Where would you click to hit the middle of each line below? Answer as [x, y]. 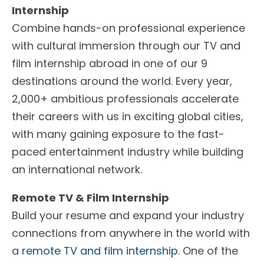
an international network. [77, 169]
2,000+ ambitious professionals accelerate [125, 98]
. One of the [208, 250]
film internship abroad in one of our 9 [110, 63]
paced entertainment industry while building [128, 151]
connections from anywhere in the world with [131, 233]
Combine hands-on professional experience [128, 28]
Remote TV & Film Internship [90, 197]
